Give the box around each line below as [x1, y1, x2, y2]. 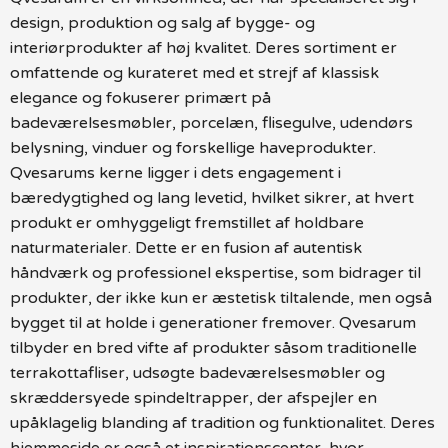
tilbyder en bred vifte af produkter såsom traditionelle [10, 337, 417, 358]
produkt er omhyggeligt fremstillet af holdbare [10, 212, 364, 233]
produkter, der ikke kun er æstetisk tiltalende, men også [10, 287, 432, 308]
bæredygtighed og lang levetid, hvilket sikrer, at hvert [10, 187, 414, 208]
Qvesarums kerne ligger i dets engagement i [10, 162, 341, 183]
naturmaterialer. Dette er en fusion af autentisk [10, 237, 362, 258]
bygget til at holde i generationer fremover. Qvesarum [10, 312, 416, 333]
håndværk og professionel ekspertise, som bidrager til [10, 262, 421, 283]
